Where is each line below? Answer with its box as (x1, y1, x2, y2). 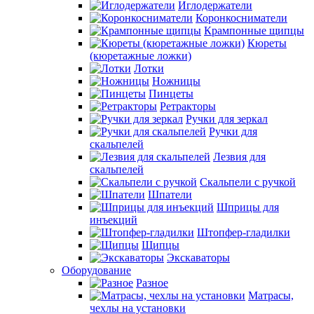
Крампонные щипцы (204, 25, 304, 36)
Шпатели (148, 189, 192, 200)
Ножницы (152, 75, 200, 87)
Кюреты (247, 37, 287, 49)
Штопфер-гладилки (197, 226, 290, 238)
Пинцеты (149, 88, 193, 100)
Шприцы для (217, 201, 279, 213)
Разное (136, 277, 168, 289)
